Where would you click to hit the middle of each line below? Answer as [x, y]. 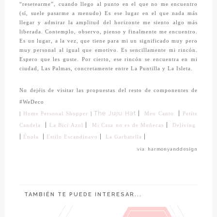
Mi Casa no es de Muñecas [128, 125]
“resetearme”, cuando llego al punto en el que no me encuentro [108, 4]
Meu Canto [159, 113]
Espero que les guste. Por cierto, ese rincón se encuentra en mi [108, 59]
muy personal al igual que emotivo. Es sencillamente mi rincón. [108, 50]
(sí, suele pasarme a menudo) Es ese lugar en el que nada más [108, 13]
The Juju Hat [115, 113]
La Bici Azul [66, 125]
